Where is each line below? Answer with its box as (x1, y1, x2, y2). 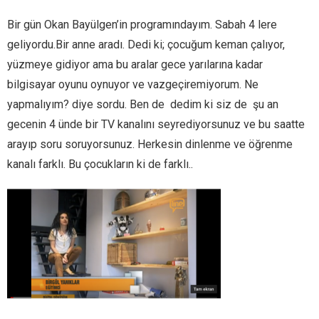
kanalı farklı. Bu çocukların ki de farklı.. (7, 157, 193, 171)
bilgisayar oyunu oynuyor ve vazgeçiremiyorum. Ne (7, 78, 258, 91)
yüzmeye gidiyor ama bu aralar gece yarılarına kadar (7, 58, 263, 71)
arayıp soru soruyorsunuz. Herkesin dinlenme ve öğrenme (7, 137, 293, 151)
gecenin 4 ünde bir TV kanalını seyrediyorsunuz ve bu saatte (7, 117, 305, 131)
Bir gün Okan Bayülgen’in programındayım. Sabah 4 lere (7, 18, 277, 31)
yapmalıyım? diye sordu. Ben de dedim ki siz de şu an (7, 98, 278, 111)
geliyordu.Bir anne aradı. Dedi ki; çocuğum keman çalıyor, (7, 38, 285, 51)
